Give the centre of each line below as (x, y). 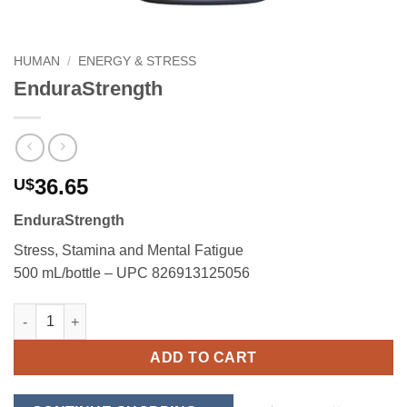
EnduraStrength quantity (89, 313)
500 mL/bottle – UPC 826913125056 (132, 273)
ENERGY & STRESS (138, 61)
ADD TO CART (203, 358)
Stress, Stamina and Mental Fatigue (129, 251)
